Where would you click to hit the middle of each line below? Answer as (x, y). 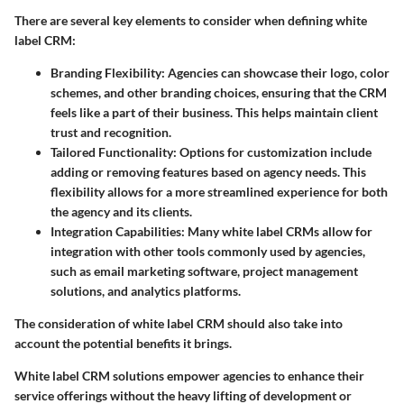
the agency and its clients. (121, 212)
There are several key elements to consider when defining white (191, 21)
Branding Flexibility (106, 73)
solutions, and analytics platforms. (146, 291)
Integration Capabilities (116, 232)
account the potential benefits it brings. (123, 344)
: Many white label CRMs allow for (277, 232)
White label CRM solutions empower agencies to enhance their (189, 376)
